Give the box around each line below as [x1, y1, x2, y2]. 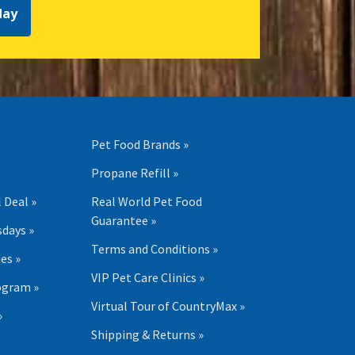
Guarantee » [90, 212, 156, 228]
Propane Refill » [90, 165, 178, 181]
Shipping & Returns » [90, 326, 204, 342]
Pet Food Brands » [90, 136, 189, 152]
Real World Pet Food [90, 193, 202, 209]
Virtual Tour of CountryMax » [90, 298, 245, 314]
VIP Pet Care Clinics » [90, 269, 204, 285]
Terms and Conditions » [90, 241, 218, 257]
